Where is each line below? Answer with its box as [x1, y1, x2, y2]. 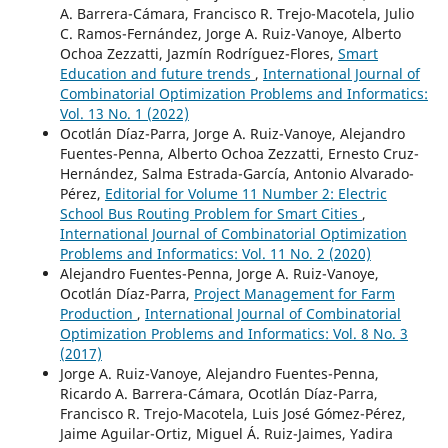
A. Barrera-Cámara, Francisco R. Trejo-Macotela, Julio [59, 3, 414, 23]
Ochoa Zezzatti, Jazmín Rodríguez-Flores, [59, 43, 338, 63]
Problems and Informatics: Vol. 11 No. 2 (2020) [59, 243, 371, 263]
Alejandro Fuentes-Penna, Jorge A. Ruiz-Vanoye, [59, 263, 379, 283]
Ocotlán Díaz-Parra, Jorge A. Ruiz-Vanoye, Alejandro [59, 123, 405, 143]
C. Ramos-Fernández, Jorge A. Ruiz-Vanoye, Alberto [59, 23, 401, 43]
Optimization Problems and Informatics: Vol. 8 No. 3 [59, 323, 408, 343]
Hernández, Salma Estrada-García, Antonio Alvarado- [59, 163, 414, 183]
